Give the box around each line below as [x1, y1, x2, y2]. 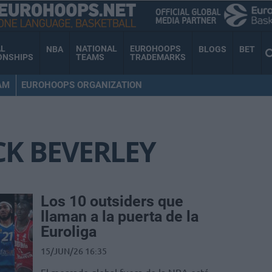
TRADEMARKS [130, 52, 186, 63]
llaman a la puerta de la [41, 208, 199, 226]
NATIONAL [76, 44, 117, 54]
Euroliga [41, 223, 97, 241]
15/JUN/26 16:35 [41, 245, 107, 257]
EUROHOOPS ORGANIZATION [21, 79, 142, 90]
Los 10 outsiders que [41, 192, 183, 211]
